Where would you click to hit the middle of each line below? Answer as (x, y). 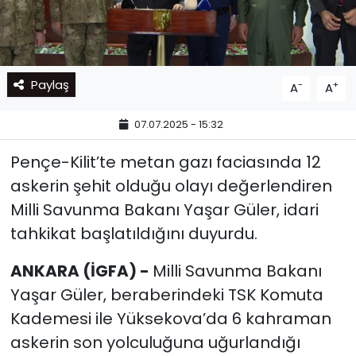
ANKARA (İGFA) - (81, 271)
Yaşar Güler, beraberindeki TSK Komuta (166, 294)
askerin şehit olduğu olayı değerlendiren (171, 186)
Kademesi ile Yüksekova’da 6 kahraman (170, 318)
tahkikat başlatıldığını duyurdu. (133, 233)
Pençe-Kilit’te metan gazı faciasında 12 (165, 162)
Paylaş (50, 84)
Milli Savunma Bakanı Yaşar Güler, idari (164, 209)
